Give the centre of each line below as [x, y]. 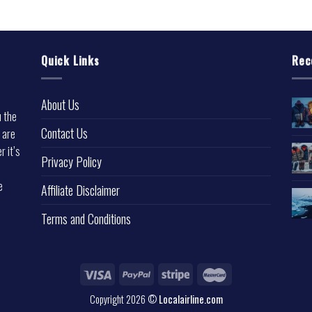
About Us [60, 104]
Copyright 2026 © [124, 299]
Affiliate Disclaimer [80, 190]
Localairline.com [190, 299]
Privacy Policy [71, 161]
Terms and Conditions [86, 218]
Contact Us [64, 133]
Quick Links [70, 61]
